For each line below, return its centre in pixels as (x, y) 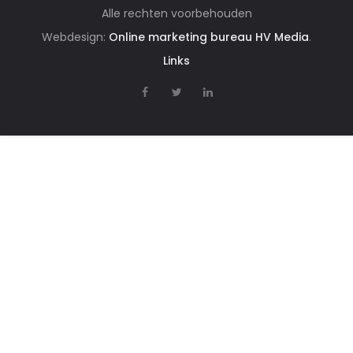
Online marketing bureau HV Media (209, 37)
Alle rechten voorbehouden (176, 14)
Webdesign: (75, 37)
